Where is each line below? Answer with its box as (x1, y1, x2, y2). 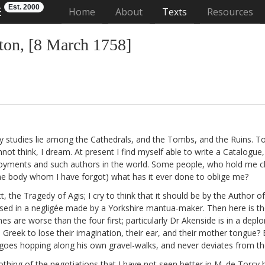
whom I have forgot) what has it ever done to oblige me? (27, 171, 248, 182)
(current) (95, 5, 134, 18)
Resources (206, 5, 253, 18)
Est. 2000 (8, 3, 40, 11)
